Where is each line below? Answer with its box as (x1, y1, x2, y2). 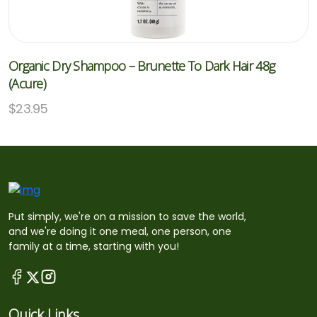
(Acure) (8, 75, 46, 92)
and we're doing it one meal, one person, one (8, 224, 231, 238)
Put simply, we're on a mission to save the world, (8, 209, 246, 224)
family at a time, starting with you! (8, 238, 179, 253)
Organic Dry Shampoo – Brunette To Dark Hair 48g (8, 57, 275, 74)
